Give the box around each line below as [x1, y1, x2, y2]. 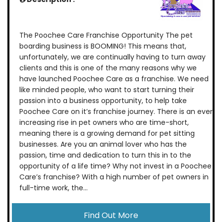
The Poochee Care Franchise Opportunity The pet [19, 30, 193, 41]
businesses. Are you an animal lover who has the [19, 139, 187, 150]
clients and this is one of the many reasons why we [19, 63, 197, 73]
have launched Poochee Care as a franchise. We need [19, 74, 209, 84]
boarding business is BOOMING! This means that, [19, 41, 186, 52]
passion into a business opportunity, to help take [19, 96, 187, 106]
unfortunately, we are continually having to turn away [19, 52, 206, 62]
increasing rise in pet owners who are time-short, [19, 117, 189, 128]
